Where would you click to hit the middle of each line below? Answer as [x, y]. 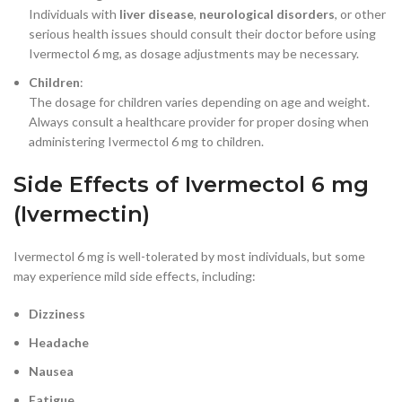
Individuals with [74, 13]
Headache [59, 342]
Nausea [51, 371]
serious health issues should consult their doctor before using [202, 33]
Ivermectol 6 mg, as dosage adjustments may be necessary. [194, 53]
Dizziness [57, 313]
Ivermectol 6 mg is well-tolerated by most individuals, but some [189, 256]
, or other [360, 13]
